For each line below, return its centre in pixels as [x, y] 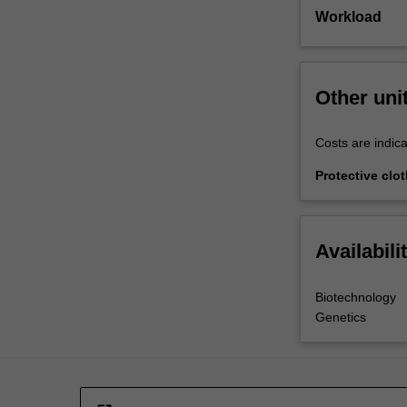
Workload [348, 17]
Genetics [340, 317]
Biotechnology [355, 297]
